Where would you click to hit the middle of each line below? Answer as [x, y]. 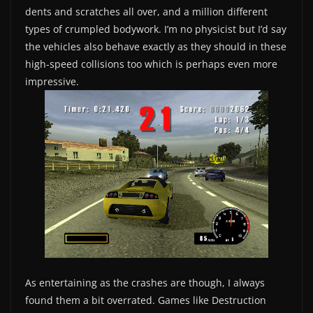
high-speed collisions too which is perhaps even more [151, 64]
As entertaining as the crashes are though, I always [145, 283]
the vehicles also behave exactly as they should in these [156, 47]
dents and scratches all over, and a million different [146, 12]
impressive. [52, 82]
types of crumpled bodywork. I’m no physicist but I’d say [156, 29]
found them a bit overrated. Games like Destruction [146, 300]
